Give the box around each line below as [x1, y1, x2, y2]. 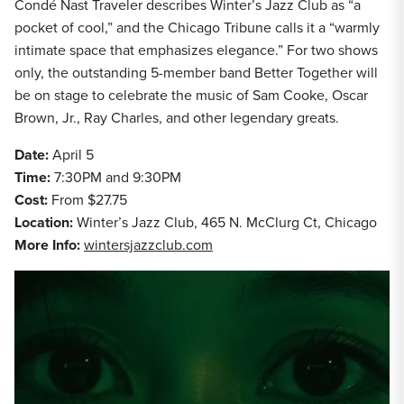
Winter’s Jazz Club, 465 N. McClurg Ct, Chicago [77, 211, 381, 233]
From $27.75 [51, 188, 131, 210]
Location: [14, 211, 77, 233]
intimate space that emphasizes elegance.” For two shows [14, 39, 378, 60]
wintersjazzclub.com [84, 234, 213, 255]
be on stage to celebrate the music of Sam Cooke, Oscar [14, 84, 368, 106]
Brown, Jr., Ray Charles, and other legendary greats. [14, 106, 339, 128]
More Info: [14, 234, 84, 255]
